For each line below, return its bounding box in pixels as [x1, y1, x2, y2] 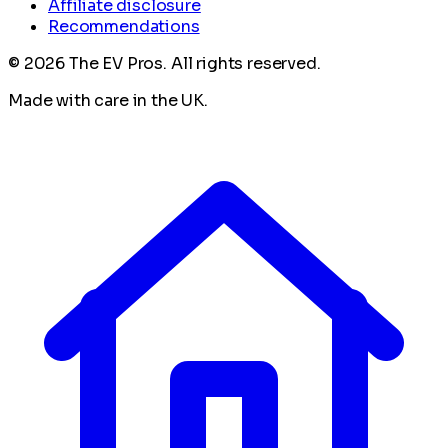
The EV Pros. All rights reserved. [65, 52, 321, 74]
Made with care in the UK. [8, 89, 208, 111]
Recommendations [48, 15, 200, 37]
